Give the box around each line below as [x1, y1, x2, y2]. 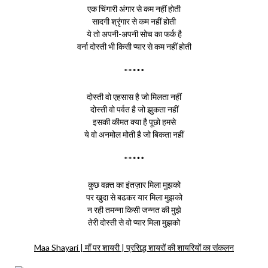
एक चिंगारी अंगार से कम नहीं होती [87, 4, 181, 14]
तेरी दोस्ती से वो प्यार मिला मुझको [88, 217, 180, 227]
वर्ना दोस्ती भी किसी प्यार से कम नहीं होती [77, 41, 191, 51]
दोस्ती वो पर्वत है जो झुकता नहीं [90, 104, 178, 114]
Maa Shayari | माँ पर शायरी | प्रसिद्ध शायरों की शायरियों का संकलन [34, 242, 234, 252]
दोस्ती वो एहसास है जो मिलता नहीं [87, 92, 181, 102]
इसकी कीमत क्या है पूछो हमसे [92, 117, 176, 127]
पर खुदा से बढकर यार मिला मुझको [86, 192, 182, 202]
